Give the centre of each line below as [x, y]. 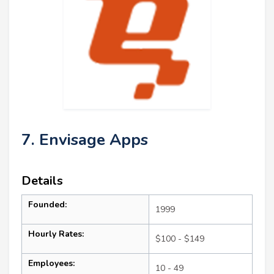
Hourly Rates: [56, 234]
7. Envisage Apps [85, 139]
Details [42, 180]
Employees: [51, 263]
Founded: [47, 204]
